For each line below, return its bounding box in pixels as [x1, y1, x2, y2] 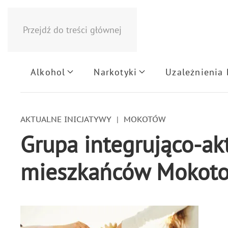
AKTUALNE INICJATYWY [20, 114, 111, 124]
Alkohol [31, 66, 66, 78]
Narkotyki [94, 66, 137, 78]
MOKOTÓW [124, 114, 166, 124]
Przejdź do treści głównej [23, 24, 122, 36]
